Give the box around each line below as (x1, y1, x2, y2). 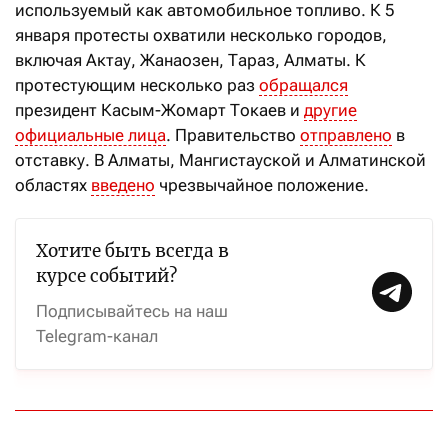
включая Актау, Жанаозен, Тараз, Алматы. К (15, 49, 366, 70)
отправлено (300, 124, 392, 145)
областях (15, 174, 91, 195)
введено (91, 174, 155, 195)
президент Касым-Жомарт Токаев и (15, 99, 304, 120)
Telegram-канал (36, 325, 158, 346)
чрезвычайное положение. (155, 174, 369, 195)
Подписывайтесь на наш (36, 300, 228, 321)
